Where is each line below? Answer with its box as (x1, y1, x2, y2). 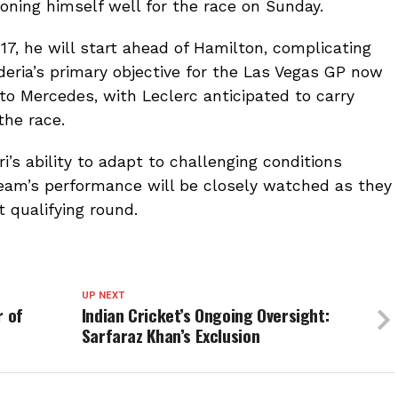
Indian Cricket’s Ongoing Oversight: (81, 301, 330, 328)
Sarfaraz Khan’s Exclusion (81, 322, 260, 348)
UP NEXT (81, 289, 124, 301)
